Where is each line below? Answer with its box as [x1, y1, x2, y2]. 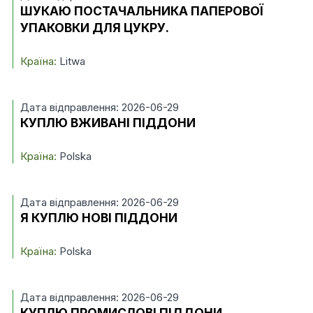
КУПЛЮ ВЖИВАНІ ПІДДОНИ [20, 115, 196, 130]
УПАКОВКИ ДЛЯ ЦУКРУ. [20, 20, 169, 35]
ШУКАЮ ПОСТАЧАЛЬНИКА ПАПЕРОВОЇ [20, 3, 263, 18]
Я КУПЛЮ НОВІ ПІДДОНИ [20, 210, 177, 225]
